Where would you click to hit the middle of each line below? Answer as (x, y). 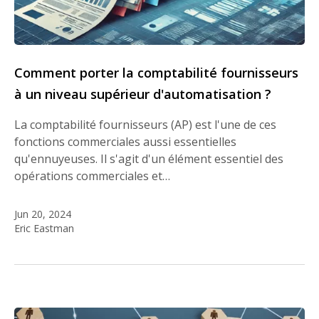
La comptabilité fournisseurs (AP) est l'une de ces (145, 125)
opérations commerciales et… (92, 176)
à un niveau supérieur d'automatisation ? (143, 94)
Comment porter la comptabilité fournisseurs (156, 73)
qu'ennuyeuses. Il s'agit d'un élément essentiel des (149, 159)
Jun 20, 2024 (43, 214)
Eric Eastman (44, 229)
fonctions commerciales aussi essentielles (125, 142)
